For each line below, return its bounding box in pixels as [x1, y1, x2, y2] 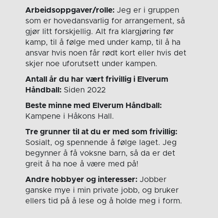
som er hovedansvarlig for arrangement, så [25, 17, 185, 25]
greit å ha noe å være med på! [25, 160, 139, 168]
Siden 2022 [64, 86, 106, 94]
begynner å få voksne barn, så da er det [25, 149, 176, 158]
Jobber [140, 176, 167, 184]
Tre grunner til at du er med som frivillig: [25, 128, 178, 136]
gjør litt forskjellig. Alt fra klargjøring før [25, 28, 174, 36]
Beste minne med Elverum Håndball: [25, 102, 163, 110]
